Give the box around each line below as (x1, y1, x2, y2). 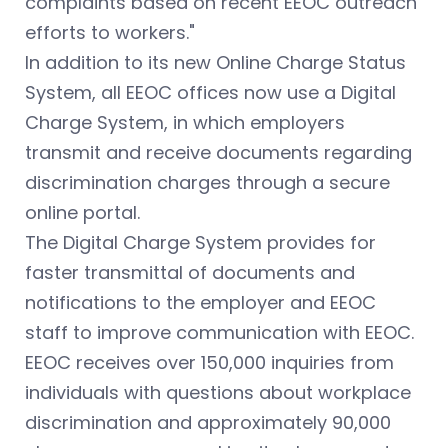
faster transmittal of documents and (25, 260, 355, 286)
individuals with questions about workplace (25, 380, 411, 406)
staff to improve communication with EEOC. (25, 320, 414, 346)
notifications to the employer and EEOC (25, 290, 376, 316)
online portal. (25, 200, 140, 226)
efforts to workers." (25, 20, 195, 46)
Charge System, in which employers (25, 110, 345, 136)
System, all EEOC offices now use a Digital (25, 80, 396, 106)
